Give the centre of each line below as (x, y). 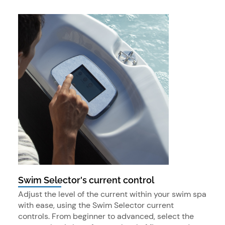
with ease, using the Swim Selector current (96, 205)
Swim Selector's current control (86, 180)
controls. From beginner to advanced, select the (106, 216)
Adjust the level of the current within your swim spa (112, 194)
